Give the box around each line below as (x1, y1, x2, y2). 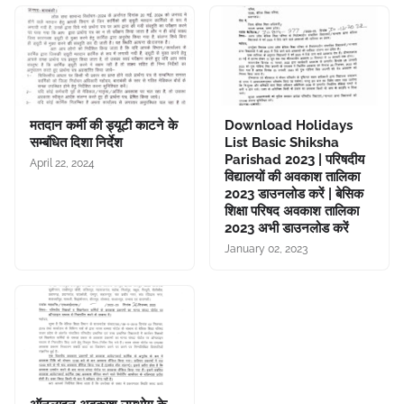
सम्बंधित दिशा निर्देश (30, 134, 123, 151)
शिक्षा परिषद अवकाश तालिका (225, 203, 359, 219)
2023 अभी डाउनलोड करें (225, 220, 349, 236)
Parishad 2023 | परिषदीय (225, 151, 364, 168)
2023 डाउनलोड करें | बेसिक (225, 186, 363, 202)
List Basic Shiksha (225, 134, 339, 151)
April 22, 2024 (30, 157, 95, 170)
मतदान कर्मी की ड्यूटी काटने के (30, 117, 178, 133)
